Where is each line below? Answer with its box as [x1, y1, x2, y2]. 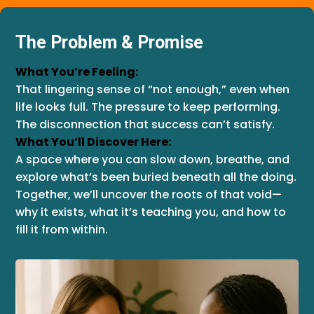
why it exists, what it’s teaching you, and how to [15, 204, 286, 220]
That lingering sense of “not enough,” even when [15, 81, 289, 97]
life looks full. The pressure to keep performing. [15, 99, 280, 115]
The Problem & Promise [15, 32, 203, 53]
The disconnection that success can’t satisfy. [15, 116, 275, 132]
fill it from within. [15, 221, 108, 238]
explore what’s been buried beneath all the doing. [15, 169, 296, 185]
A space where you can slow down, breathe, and [15, 151, 289, 168]
